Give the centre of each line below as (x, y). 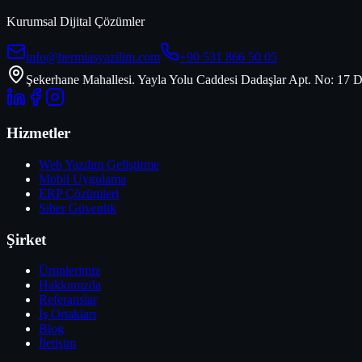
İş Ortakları (67, 314)
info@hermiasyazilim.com (93, 57)
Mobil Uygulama (82, 179)
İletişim (57, 343)
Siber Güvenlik (78, 208)
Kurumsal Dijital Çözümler (76, 21)
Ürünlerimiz (69, 271)
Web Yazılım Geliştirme (99, 164)
